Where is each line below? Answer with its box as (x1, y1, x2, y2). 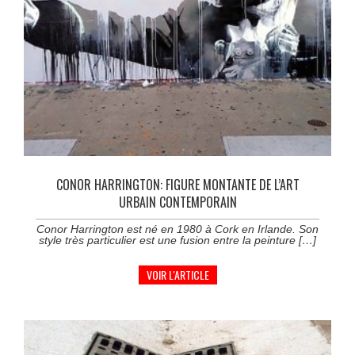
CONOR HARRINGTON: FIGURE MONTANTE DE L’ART (55, 174, 300, 194)
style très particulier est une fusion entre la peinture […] (39, 233, 316, 246)
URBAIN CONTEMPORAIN (118, 192, 237, 212)
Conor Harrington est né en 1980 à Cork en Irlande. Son (36, 222, 319, 235)
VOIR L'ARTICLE (146, 265, 209, 283)
